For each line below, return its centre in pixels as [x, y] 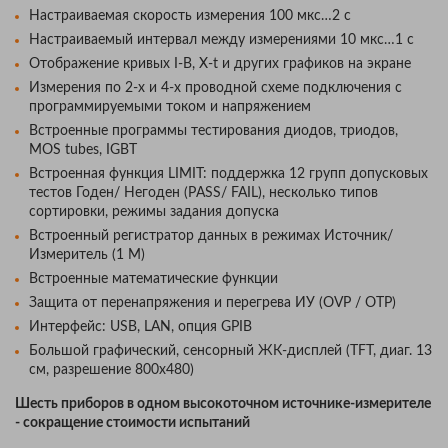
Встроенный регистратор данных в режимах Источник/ [211, 235]
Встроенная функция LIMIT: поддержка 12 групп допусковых [228, 173]
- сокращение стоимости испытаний [132, 422]
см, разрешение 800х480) [111, 369]
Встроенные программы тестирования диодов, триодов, [213, 130]
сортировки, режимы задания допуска [154, 211]
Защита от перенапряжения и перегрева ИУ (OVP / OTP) [212, 302]
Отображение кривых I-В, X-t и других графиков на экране [220, 63]
